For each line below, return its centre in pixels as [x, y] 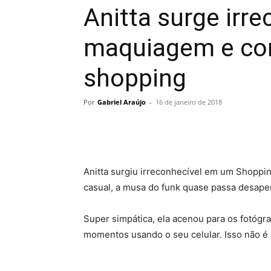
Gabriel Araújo [122, 102]
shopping [135, 78]
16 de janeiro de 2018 [189, 102]
